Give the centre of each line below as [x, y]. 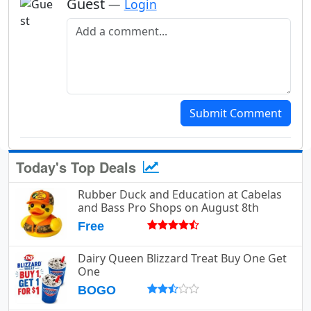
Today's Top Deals [78, 167]
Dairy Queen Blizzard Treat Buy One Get [182, 258]
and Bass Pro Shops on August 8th [168, 207]
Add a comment [107, 23]
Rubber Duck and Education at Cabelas [180, 194]
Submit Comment [236, 113]
